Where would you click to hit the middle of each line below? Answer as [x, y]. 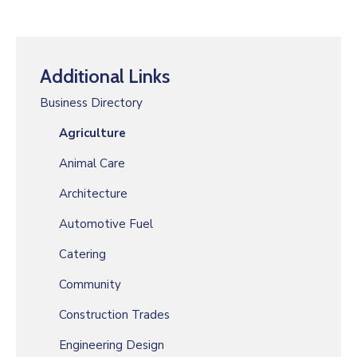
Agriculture [92, 133]
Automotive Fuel [106, 224]
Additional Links [105, 76]
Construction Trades [114, 315]
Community [90, 285]
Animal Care [92, 164]
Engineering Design [112, 345]
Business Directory [91, 103]
